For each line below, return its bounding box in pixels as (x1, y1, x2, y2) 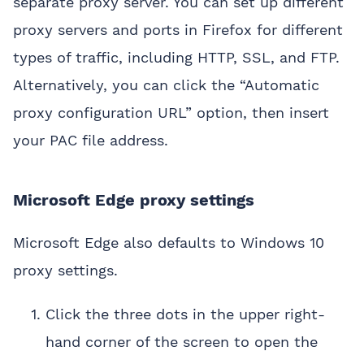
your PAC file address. (13, 132, 168, 149)
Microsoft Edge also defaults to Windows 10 (13, 234, 324, 252)
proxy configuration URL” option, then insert (13, 104, 329, 122)
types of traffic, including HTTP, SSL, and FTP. (13, 49, 340, 67)
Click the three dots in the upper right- (45, 305, 325, 323)
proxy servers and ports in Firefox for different (13, 21, 343, 39)
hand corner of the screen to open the (45, 333, 318, 351)
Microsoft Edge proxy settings (13, 190, 254, 210)
